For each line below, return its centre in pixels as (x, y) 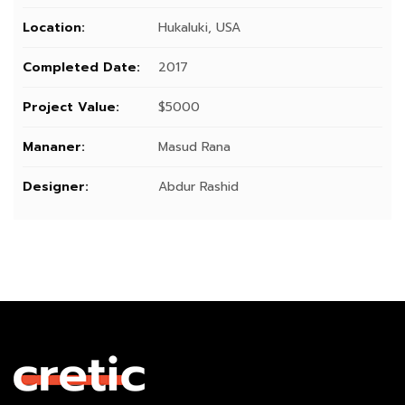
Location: (54, 27)
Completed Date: (81, 67)
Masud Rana (194, 146)
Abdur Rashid (198, 186)
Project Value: (71, 107)
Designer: (56, 186)
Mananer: (54, 146)
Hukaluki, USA (199, 27)
